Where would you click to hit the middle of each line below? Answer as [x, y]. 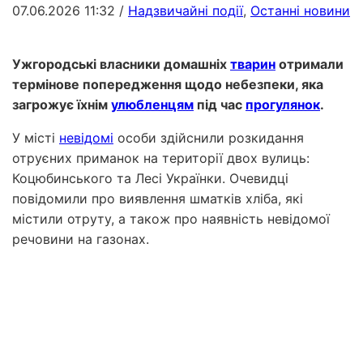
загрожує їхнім [62, 104]
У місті [36, 137]
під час [220, 104]
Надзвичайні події [186, 10]
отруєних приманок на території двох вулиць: [161, 158]
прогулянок [283, 104]
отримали [310, 64]
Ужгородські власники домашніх [121, 64]
